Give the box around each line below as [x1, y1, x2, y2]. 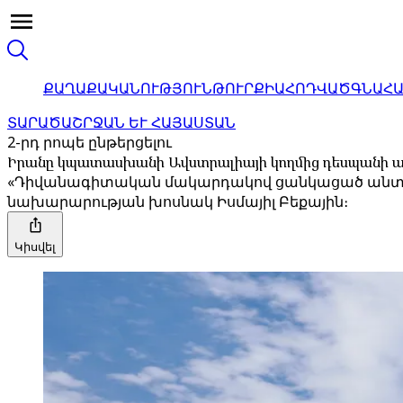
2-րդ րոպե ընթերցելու [7, 132, 172, 152]
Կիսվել [14, 238, 56, 255]
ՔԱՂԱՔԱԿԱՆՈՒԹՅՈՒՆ [43, 78, 212, 98]
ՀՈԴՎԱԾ [285, 78, 351, 98]
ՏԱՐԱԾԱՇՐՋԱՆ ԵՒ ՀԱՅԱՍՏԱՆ [7, 112, 236, 132]
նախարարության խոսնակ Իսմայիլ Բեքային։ [7, 192, 348, 211]
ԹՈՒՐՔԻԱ [212, 78, 285, 98]
